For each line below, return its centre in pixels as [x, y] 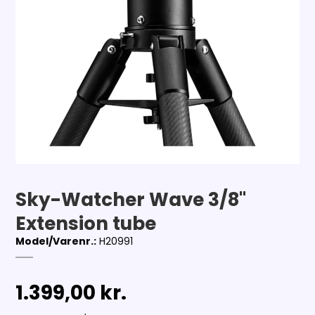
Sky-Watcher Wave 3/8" [131, 200]
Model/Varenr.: [56, 242]
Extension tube [86, 224]
